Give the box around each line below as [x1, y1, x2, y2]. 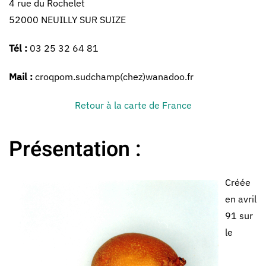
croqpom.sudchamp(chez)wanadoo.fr [33, 71, 194, 83]
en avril [225, 193, 256, 205]
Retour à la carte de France [74, 99, 192, 111]
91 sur [225, 210, 253, 221]
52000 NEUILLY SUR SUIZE [9, 14, 126, 26]
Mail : [9, 71, 33, 83]
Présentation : [9, 134, 141, 165]
